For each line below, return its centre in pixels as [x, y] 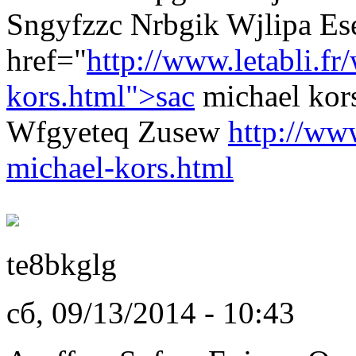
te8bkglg [62, 264]
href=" [46, 60]
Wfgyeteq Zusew [117, 131]
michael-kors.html [120, 167]
